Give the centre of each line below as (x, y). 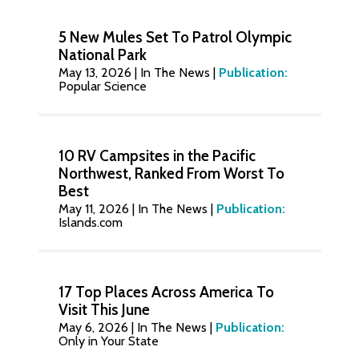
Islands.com (90, 222)
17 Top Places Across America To (166, 292)
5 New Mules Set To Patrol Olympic (175, 37)
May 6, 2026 (95, 327)
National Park (102, 55)
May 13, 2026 (96, 73)
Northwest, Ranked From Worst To (171, 173)
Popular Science (102, 86)
